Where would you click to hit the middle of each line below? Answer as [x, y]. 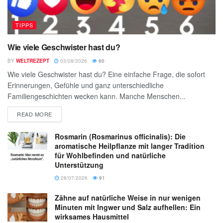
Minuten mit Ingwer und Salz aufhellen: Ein [128, 207]
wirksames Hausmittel [92, 217]
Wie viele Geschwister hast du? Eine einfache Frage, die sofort [106, 74]
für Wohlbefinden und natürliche [110, 156]
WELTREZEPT [33, 61]
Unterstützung [79, 165]
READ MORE [35, 114]
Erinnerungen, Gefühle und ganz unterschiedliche [86, 85]
